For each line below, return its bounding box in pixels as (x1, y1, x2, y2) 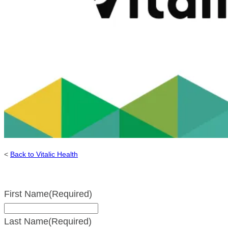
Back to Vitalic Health (10, 150, 78, 158)
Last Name (4, 216, 48, 226)
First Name (4, 188, 49, 199)
